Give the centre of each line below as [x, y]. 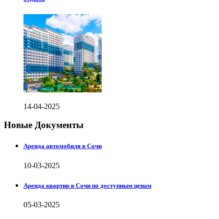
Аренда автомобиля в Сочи [63, 146]
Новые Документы [44, 125]
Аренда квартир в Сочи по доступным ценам [88, 185]
